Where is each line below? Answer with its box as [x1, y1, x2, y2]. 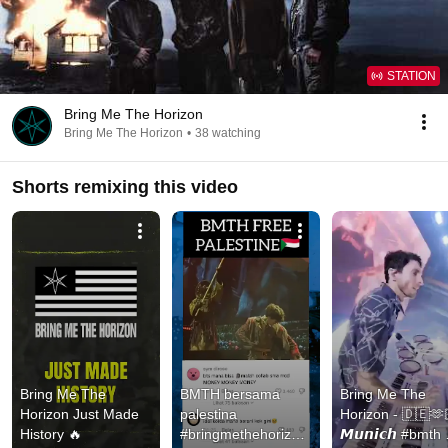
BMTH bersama [180, 385, 280, 402]
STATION [387, 68, 436, 83]
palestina [180, 405, 237, 422]
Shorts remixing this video [12, 176, 238, 197]
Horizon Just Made [20, 405, 139, 422]
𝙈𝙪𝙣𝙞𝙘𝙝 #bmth [340, 425, 441, 442]
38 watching [195, 125, 261, 140]
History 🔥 [20, 425, 82, 442]
